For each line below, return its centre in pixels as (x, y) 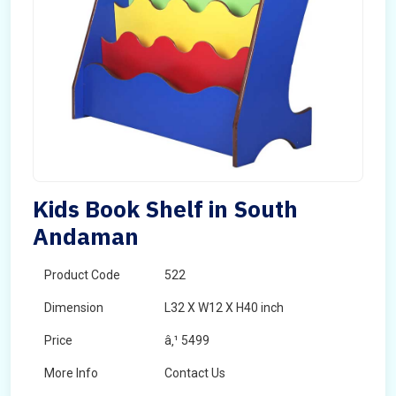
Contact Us (195, 373)
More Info (71, 373)
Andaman (86, 236)
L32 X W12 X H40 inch (224, 308)
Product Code (82, 275)
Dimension (74, 308)
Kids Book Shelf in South (165, 209)
